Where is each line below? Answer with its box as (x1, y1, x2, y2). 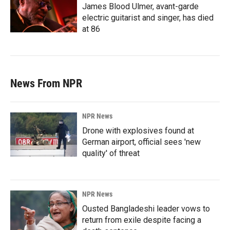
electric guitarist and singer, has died (82, 12, 214, 23)
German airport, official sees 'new (82, 137, 201, 147)
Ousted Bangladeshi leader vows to (82, 203, 210, 214)
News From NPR (10, 76, 82, 90)
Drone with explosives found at (82, 125, 194, 136)
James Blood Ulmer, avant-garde (82, 1, 199, 11)
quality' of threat (82, 148, 140, 158)
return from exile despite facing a (82, 215, 201, 225)
